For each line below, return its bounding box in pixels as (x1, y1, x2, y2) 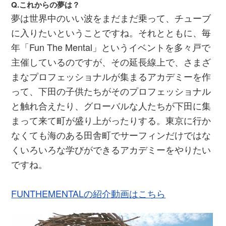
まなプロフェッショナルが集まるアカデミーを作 (11, 69, 211, 83)
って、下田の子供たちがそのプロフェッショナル (11, 84, 211, 97)
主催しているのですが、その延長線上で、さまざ (11, 54, 211, 68)
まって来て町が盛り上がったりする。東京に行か (11, 113, 211, 127)
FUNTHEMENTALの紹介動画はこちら (11, 186, 166, 200)
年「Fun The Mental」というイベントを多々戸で (11, 40, 211, 53)
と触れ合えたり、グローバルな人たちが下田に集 (11, 98, 211, 112)
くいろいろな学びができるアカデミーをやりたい (11, 142, 211, 156)
